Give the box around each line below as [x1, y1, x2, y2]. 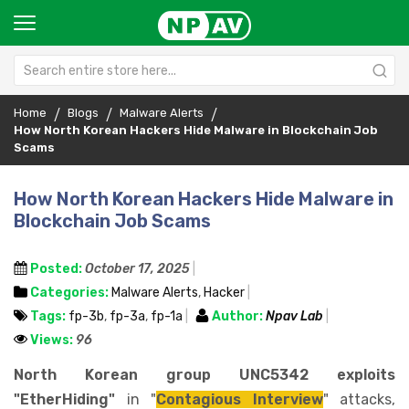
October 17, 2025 [85, 261, 190, 277]
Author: [212, 309, 263, 324]
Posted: [30, 261, 82, 277]
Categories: [30, 285, 109, 300]
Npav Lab [266, 309, 326, 324]
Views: [30, 332, 73, 348]
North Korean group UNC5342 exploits [14, 366, 395, 384]
